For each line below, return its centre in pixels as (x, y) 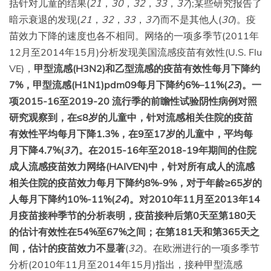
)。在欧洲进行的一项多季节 (200, 248)
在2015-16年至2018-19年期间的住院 (172, 150)
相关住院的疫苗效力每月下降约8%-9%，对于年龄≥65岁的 (135, 182)
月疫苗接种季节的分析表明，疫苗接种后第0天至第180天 (132, 215)
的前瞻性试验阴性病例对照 (199, 101)
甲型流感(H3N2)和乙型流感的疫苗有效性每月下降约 (147, 68)
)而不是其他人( (189, 19)
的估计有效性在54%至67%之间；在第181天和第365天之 (134, 231)
